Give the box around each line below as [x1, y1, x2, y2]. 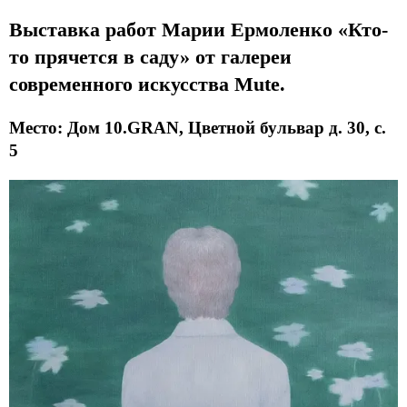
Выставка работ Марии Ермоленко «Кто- [9, 17, 388, 41]
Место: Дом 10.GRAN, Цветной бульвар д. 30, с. [9, 117, 386, 137]
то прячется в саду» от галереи [9, 45, 292, 68]
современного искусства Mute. [9, 72, 285, 95]
